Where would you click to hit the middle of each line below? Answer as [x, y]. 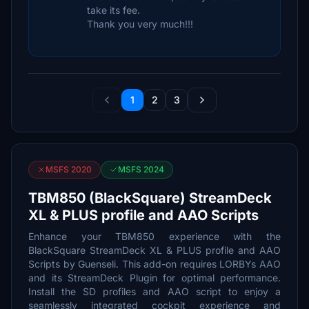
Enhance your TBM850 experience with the [154, 236]
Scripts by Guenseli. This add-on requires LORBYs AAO [154, 264]
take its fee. [113, 10]
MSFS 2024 [141, 169]
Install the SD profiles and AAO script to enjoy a [154, 291]
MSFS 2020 [69, 169]
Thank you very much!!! [140, 24]
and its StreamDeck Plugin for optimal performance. [154, 278]
